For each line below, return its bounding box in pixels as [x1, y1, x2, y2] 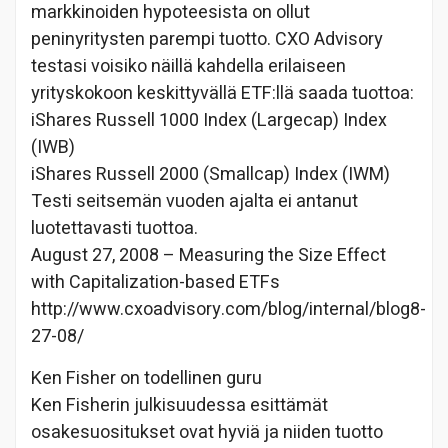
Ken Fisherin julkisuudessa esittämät [31, 391, 328, 419]
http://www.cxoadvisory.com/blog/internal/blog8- [31, 295, 426, 323]
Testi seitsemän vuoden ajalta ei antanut [31, 187, 358, 215]
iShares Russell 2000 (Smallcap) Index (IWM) [31, 160, 390, 188]
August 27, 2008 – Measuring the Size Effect [31, 241, 386, 269]
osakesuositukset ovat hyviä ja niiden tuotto [31, 418, 383, 446]
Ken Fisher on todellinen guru [31, 364, 262, 392]
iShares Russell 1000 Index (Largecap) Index [31, 106, 387, 134]
